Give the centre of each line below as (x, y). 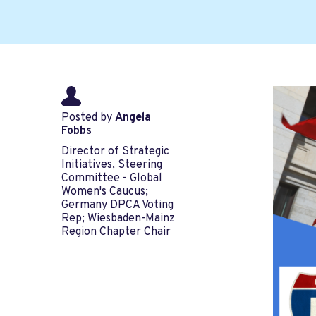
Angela (133, 118)
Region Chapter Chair (116, 232)
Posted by (88, 118)
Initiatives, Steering (112, 165)
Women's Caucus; (105, 192)
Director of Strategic (115, 152)
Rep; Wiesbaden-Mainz (118, 219)
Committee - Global (112, 179)
